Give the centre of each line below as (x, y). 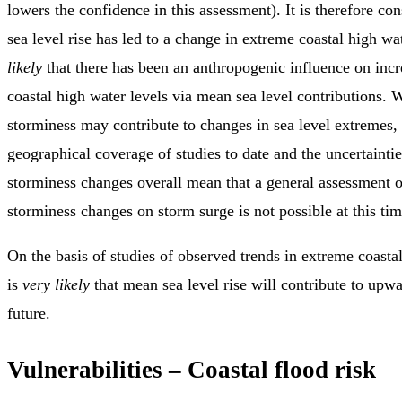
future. (29, 314)
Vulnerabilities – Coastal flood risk (192, 369)
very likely (56, 285)
